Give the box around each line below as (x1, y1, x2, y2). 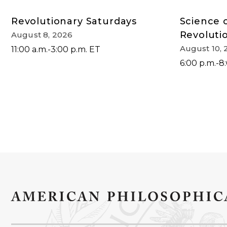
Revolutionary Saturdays (11, 16, 137, 27)
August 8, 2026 (11, 30, 73, 40)
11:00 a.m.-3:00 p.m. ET (11, 45, 100, 55)
